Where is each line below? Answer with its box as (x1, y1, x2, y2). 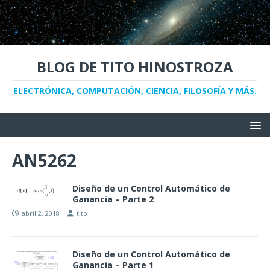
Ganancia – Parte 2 (72, 193, 154, 206)
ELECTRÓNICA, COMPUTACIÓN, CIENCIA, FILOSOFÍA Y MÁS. (13, 85, 257, 97)
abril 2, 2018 (22, 209, 60, 218)
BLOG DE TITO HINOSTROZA (37, 57, 233, 77)
